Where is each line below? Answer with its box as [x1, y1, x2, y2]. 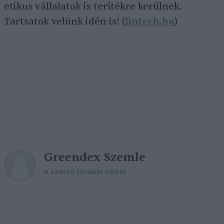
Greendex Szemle [44, 149, 145, 165]
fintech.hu [125, 15, 174, 27]
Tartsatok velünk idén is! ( [4, 15, 125, 27]
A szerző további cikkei [44, 168, 125, 176]
